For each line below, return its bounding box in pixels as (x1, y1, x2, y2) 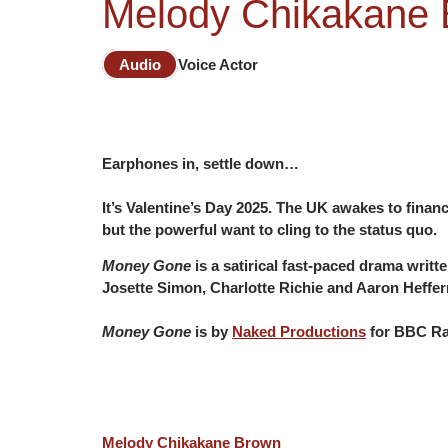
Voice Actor (178, 56, 258, 73)
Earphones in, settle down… (102, 155, 299, 172)
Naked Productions (232, 323, 366, 341)
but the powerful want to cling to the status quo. (102, 221, 437, 238)
